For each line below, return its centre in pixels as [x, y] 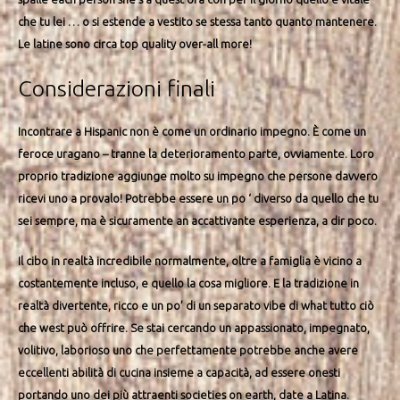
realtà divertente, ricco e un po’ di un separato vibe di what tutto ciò [196, 306]
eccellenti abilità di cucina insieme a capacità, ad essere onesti [179, 373]
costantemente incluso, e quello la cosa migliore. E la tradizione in [188, 283]
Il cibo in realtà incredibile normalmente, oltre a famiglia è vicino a [190, 261]
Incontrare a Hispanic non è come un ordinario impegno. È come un [192, 131]
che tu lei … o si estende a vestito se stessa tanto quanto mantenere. [197, 22]
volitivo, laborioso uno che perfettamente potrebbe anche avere [188, 350]
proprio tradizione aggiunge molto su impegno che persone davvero [198, 175]
